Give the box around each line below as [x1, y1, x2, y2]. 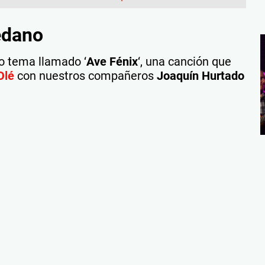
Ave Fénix [86, 54, 138, 69]
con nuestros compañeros [14, 68, 157, 83]
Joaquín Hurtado [157, 68, 244, 83]
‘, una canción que [138, 54, 231, 69]
